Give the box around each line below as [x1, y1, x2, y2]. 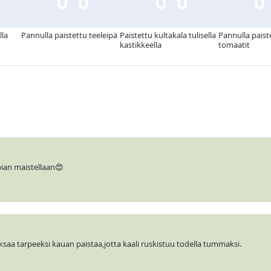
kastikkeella [120, 39, 162, 51]
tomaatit [218, 39, 250, 51]
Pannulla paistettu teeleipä [21, 30, 117, 41]
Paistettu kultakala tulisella [120, 30, 216, 41]
